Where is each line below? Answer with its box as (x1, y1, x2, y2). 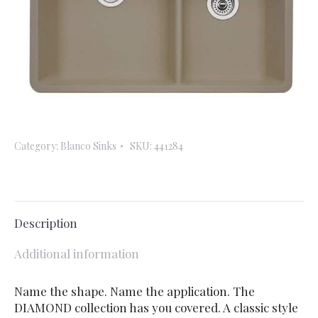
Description (14, 215, 77, 231)
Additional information (14, 246, 139, 262)
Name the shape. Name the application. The (14, 283, 255, 300)
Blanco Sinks (60, 139, 116, 153)
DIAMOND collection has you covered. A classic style (14, 300, 298, 316)
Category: (14, 139, 60, 153)
